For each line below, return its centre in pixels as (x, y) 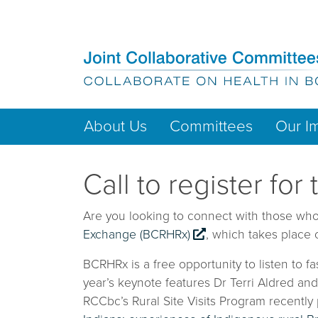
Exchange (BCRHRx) (137, 235)
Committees (211, 126)
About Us (115, 126)
